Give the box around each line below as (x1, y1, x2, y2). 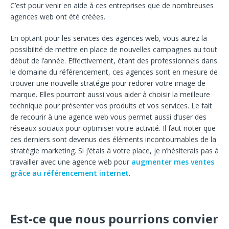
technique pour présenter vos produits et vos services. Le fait (10, 100, 212, 110)
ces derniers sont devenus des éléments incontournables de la (10, 134, 216, 144)
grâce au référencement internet (10, 168, 129, 178)
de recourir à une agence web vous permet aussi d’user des (10, 111, 207, 122)
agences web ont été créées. (10, 11, 105, 21)
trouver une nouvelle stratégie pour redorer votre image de (10, 78, 205, 88)
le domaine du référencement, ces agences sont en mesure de (10, 66, 218, 77)
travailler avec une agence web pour (10, 156, 131, 167)
